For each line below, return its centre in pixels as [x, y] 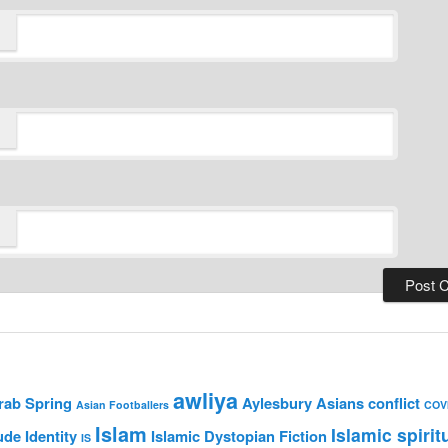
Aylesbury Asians [303, 403]
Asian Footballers [122, 405]
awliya [205, 401]
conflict [394, 403]
